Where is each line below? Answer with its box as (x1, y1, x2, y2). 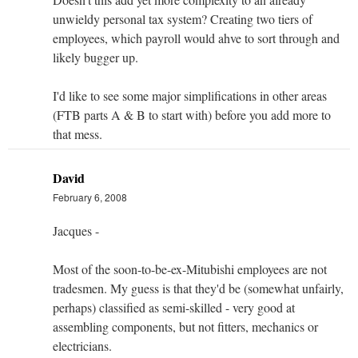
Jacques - (53, 221, 99, 239)
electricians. (53, 336, 112, 354)
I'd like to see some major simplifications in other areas (53, 86, 327, 104)
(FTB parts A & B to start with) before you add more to (53, 105, 331, 123)
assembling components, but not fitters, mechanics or (53, 317, 318, 335)
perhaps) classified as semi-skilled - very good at (53, 298, 295, 316)
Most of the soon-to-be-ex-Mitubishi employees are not (53, 260, 327, 277)
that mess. (53, 125, 102, 142)
